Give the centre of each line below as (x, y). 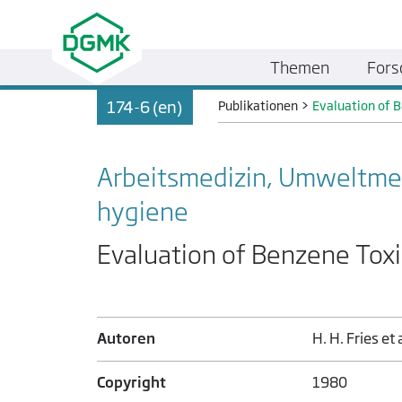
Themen (300, 67)
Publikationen (258, 106)
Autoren (126, 339)
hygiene (142, 212)
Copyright (131, 383)
